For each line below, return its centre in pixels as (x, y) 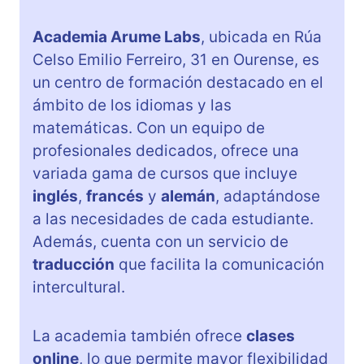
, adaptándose (268, 197)
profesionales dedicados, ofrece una (166, 151)
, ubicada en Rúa (261, 37)
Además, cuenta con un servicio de (160, 242)
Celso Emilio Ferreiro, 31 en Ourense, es (176, 60)
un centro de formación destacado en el (178, 83)
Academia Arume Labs (117, 37)
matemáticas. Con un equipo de (149, 128)
